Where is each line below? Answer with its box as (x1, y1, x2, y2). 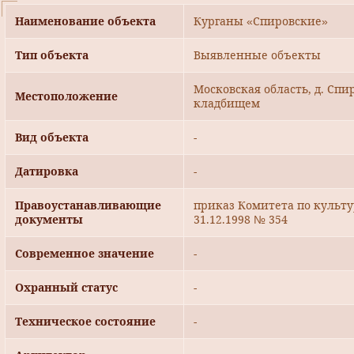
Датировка (15, 164, 78, 179)
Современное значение (15, 246, 154, 262)
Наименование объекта (15, 13, 156, 29)
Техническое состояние (15, 314, 156, 330)
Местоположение (15, 88, 118, 104)
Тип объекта (15, 47, 88, 63)
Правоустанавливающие (15, 198, 161, 213)
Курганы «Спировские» (194, 13, 328, 29)
